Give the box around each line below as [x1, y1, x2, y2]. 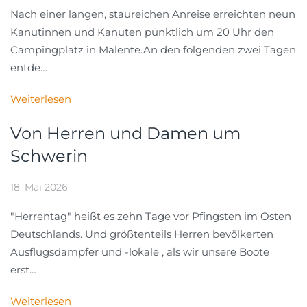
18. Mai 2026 [10, 180, 68, 193]
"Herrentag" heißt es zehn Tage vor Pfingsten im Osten [10, 209, 291, 223]
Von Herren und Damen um [10, 123, 241, 143]
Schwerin [10, 145, 88, 166]
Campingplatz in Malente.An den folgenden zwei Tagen [10, 42, 296, 56]
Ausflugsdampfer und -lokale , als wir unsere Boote [10, 245, 269, 258]
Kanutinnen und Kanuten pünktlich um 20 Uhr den [10, 25, 274, 38]
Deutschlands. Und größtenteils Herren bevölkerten [10, 227, 273, 241]
